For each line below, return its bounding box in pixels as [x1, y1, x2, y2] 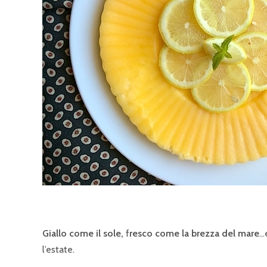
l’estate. [42, 244, 74, 255]
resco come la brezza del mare [129, 228, 259, 239]
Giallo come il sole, [42, 228, 123, 239]
